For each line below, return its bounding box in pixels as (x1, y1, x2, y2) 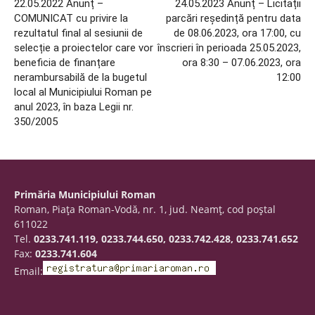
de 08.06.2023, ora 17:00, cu (174, 27, 301, 39)
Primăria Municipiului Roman (14, 188, 155, 201)
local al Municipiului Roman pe (14, 86, 152, 98)
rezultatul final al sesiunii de (14, 27, 143, 39)
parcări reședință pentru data (166, 12, 301, 25)
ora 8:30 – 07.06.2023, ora (182, 56, 301, 69)
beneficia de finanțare (14, 56, 115, 69)
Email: (14, 264, 43, 278)
